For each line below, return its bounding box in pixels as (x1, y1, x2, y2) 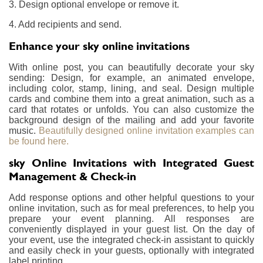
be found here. (9, 136, 69, 146)
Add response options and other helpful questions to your (9, 192, 254, 203)
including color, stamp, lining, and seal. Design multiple (9, 83, 254, 93)
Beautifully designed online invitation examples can (38, 125, 255, 136)
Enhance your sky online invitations (9, 39, 190, 53)
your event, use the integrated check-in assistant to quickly (9, 234, 254, 245)
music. (9, 125, 39, 136)
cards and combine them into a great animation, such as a (9, 93, 254, 104)
